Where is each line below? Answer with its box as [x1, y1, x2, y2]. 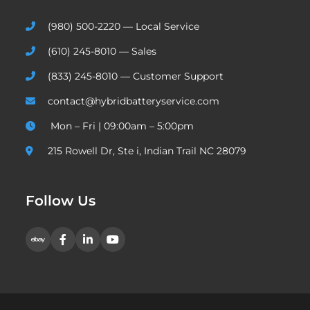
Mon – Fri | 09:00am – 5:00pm [48, 119, 194, 132]
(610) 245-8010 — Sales [48, 44, 157, 57]
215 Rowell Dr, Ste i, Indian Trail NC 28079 [48, 144, 247, 157]
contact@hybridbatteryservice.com [48, 94, 220, 107]
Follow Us [26, 192, 96, 209]
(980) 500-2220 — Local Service [48, 19, 200, 33]
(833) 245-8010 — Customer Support [48, 69, 224, 82]
